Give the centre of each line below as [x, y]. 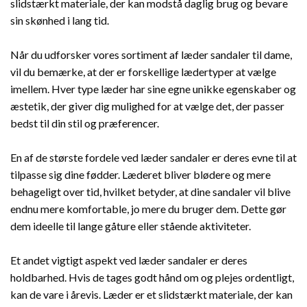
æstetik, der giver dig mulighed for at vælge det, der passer [147, 106]
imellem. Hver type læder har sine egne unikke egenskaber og [153, 88]
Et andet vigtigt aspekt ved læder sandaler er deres [129, 260]
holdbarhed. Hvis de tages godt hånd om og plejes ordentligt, [152, 277]
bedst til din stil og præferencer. [85, 123]
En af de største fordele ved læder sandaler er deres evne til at [153, 157]
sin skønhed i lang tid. [60, 20]
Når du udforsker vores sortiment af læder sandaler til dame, [151, 54]
